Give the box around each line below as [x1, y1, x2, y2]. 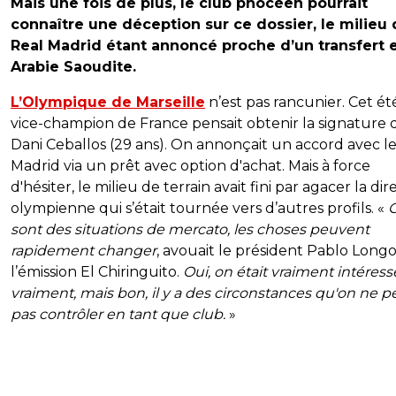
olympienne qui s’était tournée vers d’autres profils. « [11, 200, 388, 217]
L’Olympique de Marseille [11, 94, 205, 111]
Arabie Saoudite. [11, 58, 136, 76]
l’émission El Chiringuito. [11, 263, 183, 281]
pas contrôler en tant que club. [11, 306, 229, 324]
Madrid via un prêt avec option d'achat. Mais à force [11, 157, 370, 175]
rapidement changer [11, 242, 156, 260]
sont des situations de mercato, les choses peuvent [11, 221, 369, 239]
